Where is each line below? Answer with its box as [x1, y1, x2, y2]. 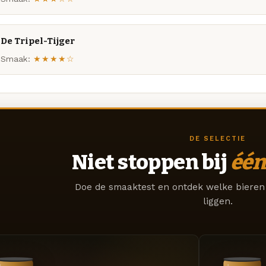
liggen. [202, 195, 233, 207]
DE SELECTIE [189, 135, 246, 143]
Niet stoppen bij [71, 149, 230, 175]
